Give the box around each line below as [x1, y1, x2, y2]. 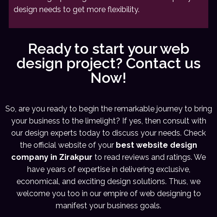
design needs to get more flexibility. [14, 5, 139, 15]
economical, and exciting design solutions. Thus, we [16, 177, 201, 186]
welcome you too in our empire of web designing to [16, 189, 201, 199]
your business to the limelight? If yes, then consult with [11, 116, 206, 126]
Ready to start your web [28, 40, 189, 58]
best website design [116, 140, 197, 150]
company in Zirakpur [11, 153, 93, 162]
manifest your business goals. [56, 201, 161, 211]
